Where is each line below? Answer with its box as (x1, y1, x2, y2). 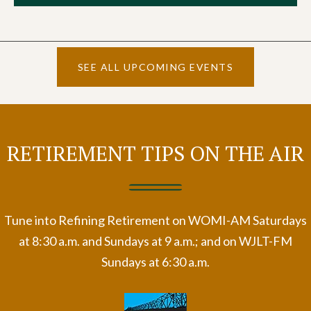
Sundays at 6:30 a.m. (101, 254, 210, 270)
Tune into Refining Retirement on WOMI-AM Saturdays (4, 212, 307, 228)
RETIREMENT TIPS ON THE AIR (7, 140, 304, 168)
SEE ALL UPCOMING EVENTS (77, 61, 234, 74)
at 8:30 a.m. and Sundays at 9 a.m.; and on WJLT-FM (19, 233, 292, 249)
